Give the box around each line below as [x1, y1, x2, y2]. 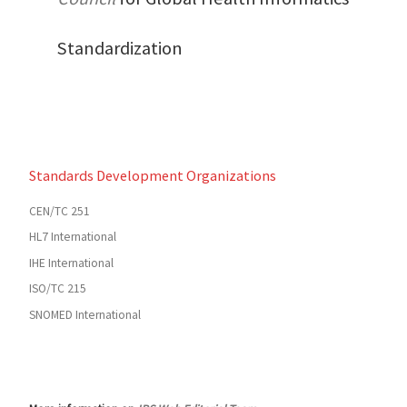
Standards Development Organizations [28, 165, 276, 184]
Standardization [56, 36, 183, 61]
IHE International [28, 254, 114, 271]
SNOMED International [28, 306, 141, 323]
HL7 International [28, 229, 116, 245]
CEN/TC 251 [28, 203, 90, 219]
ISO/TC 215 [28, 281, 86, 297]
